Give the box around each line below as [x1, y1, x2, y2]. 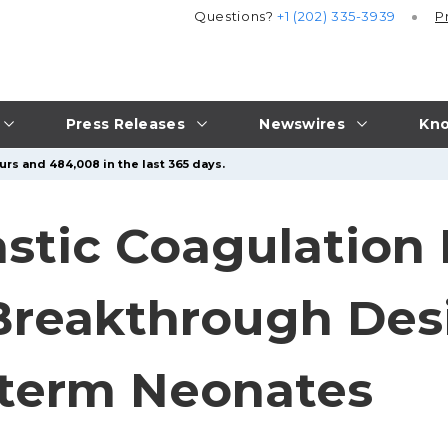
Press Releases [65, 114, 185, 133]
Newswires [259, 114, 345, 133]
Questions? [194, 8, 278, 25]
